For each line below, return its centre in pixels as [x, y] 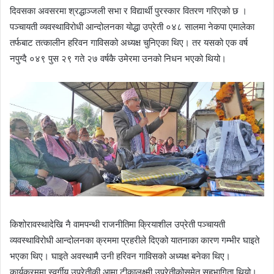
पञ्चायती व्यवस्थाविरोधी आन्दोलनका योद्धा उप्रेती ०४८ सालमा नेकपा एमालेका [132, 26]
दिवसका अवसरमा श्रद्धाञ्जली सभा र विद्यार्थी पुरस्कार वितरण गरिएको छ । [128, 10]
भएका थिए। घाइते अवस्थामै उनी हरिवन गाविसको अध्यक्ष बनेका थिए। [120, 256]
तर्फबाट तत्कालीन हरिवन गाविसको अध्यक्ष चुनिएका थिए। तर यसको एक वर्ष [129, 42]
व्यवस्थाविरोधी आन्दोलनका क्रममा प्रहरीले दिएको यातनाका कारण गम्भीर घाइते [135, 240]
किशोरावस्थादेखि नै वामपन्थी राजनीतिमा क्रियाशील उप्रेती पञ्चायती [117, 224]
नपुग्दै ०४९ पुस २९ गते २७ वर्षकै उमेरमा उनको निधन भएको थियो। [118, 58]
